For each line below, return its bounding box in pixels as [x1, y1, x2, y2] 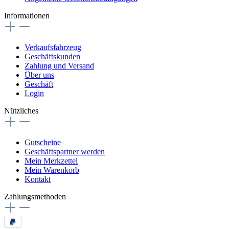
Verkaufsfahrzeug [25, 42, 81, 52]
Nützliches [4, 106, 38, 115]
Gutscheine [25, 138, 61, 147]
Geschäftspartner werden [25, 147, 105, 156]
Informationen [4, 11, 50, 20]
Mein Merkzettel [25, 156, 78, 165]
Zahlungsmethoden [4, 192, 66, 201]
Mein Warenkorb [25, 165, 79, 174]
